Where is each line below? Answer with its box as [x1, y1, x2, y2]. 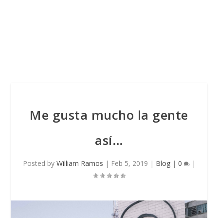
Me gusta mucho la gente [30, 106, 188, 124]
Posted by [22, 159, 56, 168]
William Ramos [56, 159, 103, 168]
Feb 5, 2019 [110, 159, 148, 168]
